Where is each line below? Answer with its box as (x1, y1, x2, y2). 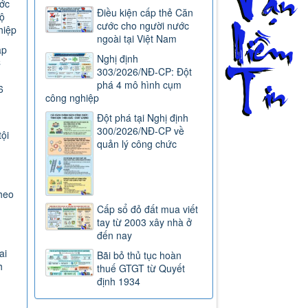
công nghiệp (45, 91, 100, 105)
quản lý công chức (97, 137, 177, 151)
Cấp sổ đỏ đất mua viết (97, 202, 199, 217)
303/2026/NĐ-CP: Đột (97, 65, 192, 79)
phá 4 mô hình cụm (97, 78, 182, 92)
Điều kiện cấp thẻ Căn (97, 5, 194, 20)
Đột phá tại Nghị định (97, 111, 189, 125)
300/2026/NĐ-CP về (97, 124, 185, 138)
